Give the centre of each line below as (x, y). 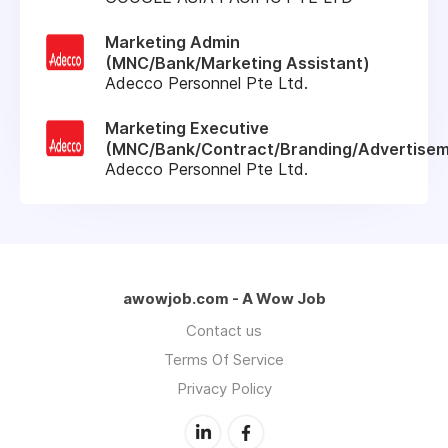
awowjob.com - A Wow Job (224, 298)
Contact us (224, 330)
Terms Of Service (224, 359)
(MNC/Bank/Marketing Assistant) (237, 62)
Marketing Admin (172, 41)
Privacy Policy (224, 388)
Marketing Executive (187, 127)
